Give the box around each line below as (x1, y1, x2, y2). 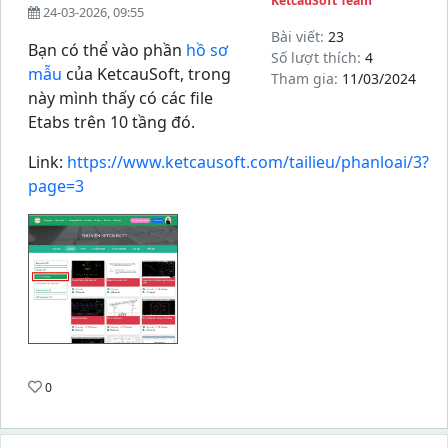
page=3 (28, 175, 84, 197)
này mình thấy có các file (28, 87, 213, 109)
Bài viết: (270, 26, 328, 46)
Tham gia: (270, 68, 342, 88)
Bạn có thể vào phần (28, 39, 186, 61)
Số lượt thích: (270, 47, 365, 67)
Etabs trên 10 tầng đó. (28, 111, 195, 133)
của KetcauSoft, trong (62, 63, 231, 85)
